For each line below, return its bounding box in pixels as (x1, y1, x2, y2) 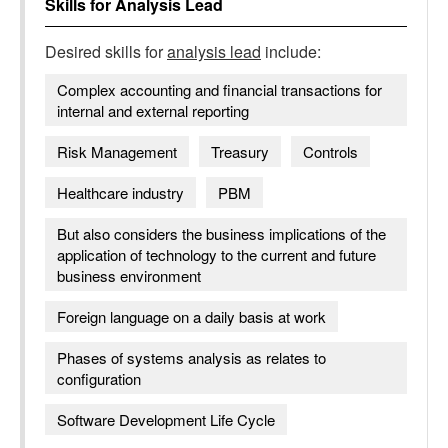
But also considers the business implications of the (57, 223, 386, 244)
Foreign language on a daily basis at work (57, 306, 326, 327)
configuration (57, 368, 141, 389)
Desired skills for (45, 40, 167, 63)
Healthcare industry (57, 182, 184, 203)
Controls (303, 141, 358, 162)
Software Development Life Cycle (57, 409, 275, 430)
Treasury (211, 141, 269, 162)
